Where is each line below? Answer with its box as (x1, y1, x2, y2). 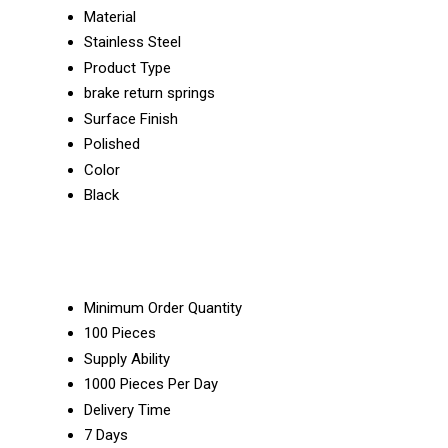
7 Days (84, 426, 128, 445)
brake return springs (84, 83, 215, 102)
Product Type (84, 58, 171, 77)
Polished (84, 134, 140, 153)
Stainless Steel (84, 32, 181, 51)
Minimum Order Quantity (84, 299, 242, 318)
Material (84, 7, 136, 26)
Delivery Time (84, 401, 171, 420)
